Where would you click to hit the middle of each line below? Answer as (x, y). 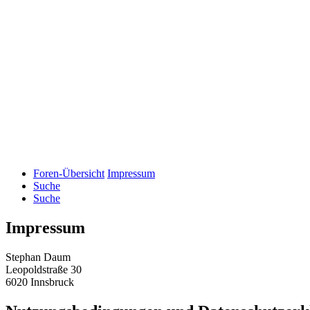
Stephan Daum (38, 257)
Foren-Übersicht (69, 174)
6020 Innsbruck (40, 282)
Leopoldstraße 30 (44, 270)
